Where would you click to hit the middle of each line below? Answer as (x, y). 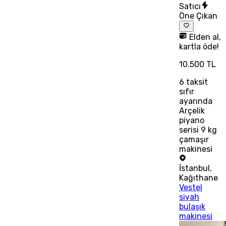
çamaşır (194, 139)
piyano (192, 120)
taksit (196, 82)
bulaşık (192, 206)
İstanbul (195, 168)
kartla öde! (199, 46)
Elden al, (204, 37)
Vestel (191, 187)
